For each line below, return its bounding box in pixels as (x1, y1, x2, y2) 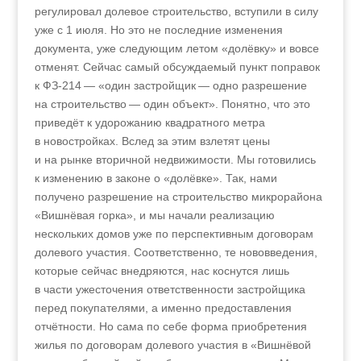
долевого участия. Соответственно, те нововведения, (34, 246, 317, 259)
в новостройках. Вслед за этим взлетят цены (34, 135, 270, 147)
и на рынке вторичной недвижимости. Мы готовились (34, 153, 316, 166)
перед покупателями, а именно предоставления (34, 301, 292, 314)
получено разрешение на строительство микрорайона (34, 190, 322, 203)
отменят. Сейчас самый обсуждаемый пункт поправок (34, 60, 320, 73)
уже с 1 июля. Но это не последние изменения (34, 23, 283, 36)
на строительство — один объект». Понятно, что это (34, 98, 310, 110)
